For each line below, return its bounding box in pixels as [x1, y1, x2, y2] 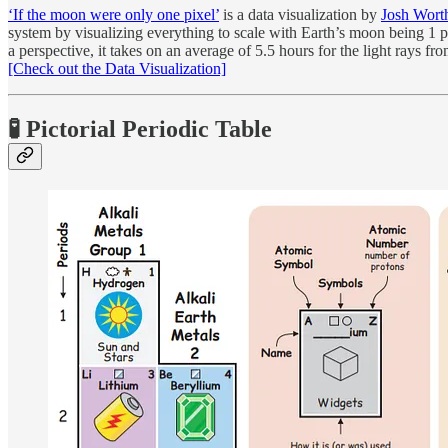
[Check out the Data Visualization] [8, 59, 226, 77]
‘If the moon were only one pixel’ [8, 5, 219, 23]
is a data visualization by [219, 5, 381, 23]
